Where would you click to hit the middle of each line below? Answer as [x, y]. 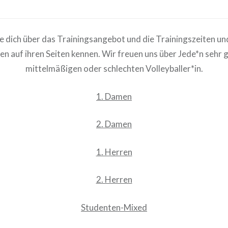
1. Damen [114, 96]
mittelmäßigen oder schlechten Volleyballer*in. [114, 69]
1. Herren [114, 152]
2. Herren [114, 180]
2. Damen [114, 124]
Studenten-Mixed [114, 207]
